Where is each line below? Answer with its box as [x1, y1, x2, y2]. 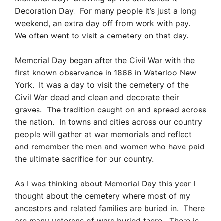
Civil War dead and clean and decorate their [15, 92, 179, 102]
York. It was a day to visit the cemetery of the [15, 79, 189, 90]
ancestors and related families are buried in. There [15, 203, 205, 213]
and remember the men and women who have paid [15, 141, 205, 151]
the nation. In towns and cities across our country [15, 116, 202, 127]
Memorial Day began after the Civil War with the [15, 55, 195, 65]
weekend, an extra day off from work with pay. [15, 18, 193, 28]
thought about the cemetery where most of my [15, 191, 190, 201]
